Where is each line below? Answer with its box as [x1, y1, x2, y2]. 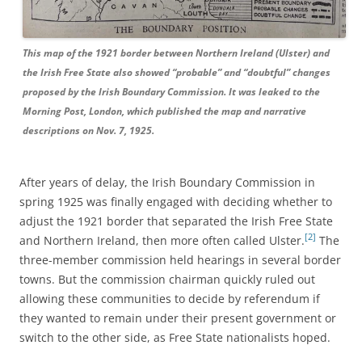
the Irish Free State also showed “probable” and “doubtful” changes [23, 65, 330, 79]
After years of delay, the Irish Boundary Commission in [19, 174, 315, 190]
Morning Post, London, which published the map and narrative [23, 103, 306, 118]
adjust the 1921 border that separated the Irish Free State [19, 213, 333, 229]
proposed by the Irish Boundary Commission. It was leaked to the [23, 84, 320, 99]
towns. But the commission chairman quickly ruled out [19, 271, 315, 287]
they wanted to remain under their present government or [19, 309, 336, 326]
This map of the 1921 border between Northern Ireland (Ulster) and [23, 45, 330, 60]
